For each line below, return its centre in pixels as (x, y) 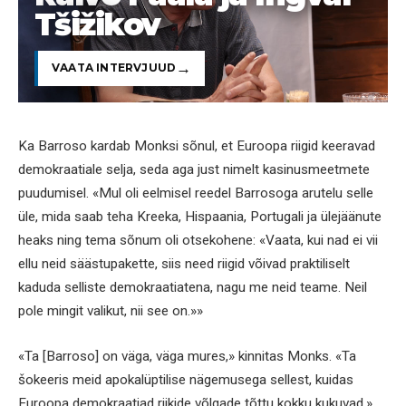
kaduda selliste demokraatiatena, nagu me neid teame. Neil (193, 288)
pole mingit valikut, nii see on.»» (111, 311)
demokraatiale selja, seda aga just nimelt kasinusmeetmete (194, 170)
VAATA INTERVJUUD (114, 68)
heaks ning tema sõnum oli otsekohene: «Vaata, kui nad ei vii (198, 241)
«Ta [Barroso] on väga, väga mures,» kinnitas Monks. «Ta (187, 356)
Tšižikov (97, 24)
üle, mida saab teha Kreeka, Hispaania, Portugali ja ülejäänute (200, 217)
